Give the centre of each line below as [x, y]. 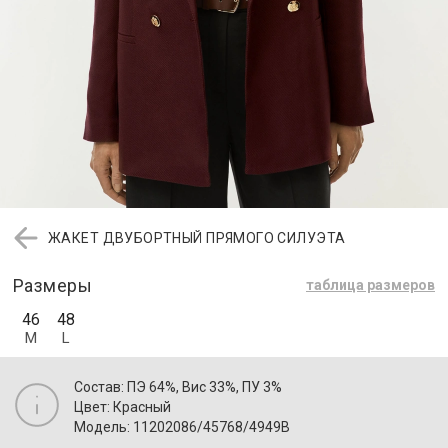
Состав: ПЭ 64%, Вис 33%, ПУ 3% [178, 386]
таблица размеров [370, 285]
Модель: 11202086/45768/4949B [182, 426]
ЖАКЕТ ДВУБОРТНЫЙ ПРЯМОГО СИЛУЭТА [197, 237]
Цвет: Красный [122, 406]
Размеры [52, 285]
